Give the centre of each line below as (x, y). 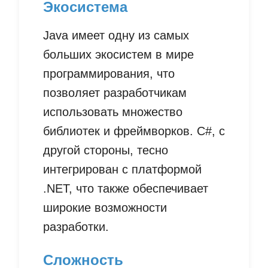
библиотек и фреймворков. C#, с (134, 131)
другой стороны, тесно (106, 150)
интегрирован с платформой (122, 170)
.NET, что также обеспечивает (126, 189)
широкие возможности (105, 208)
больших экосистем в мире (118, 55)
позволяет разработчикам (115, 93)
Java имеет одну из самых (116, 36)
